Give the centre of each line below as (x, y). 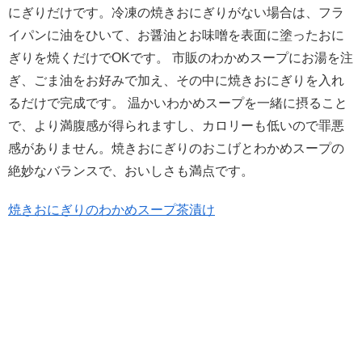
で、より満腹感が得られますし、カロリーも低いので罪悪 (176, 126)
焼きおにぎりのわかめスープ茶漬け (112, 209)
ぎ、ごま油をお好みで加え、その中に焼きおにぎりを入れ (176, 81)
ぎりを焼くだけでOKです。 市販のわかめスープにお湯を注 (181, 58)
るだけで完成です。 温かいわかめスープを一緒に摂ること (178, 103)
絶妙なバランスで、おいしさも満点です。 (131, 171)
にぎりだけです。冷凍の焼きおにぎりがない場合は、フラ (176, 13)
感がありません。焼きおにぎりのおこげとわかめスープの (176, 149)
